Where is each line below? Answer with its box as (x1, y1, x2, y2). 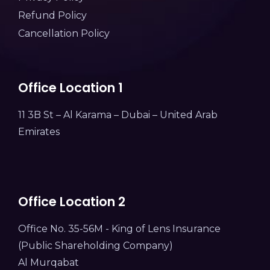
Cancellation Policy (18, 28, 110, 40)
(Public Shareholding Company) (18, 240, 173, 252)
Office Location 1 (18, 79, 123, 97)
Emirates (18, 126, 60, 138)
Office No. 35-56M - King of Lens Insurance (18, 223, 221, 235)
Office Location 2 (18, 193, 125, 211)
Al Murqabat (18, 257, 79, 269)
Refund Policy (18, 10, 87, 22)
